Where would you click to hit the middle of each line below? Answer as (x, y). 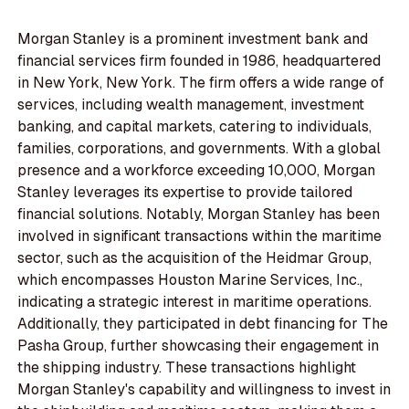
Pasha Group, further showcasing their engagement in (199, 346)
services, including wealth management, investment (191, 105)
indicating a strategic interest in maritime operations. (195, 302)
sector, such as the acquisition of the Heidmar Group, (195, 258)
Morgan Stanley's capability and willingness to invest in (204, 390)
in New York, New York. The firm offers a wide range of (201, 83)
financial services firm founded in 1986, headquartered (199, 61)
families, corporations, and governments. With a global (199, 149)
